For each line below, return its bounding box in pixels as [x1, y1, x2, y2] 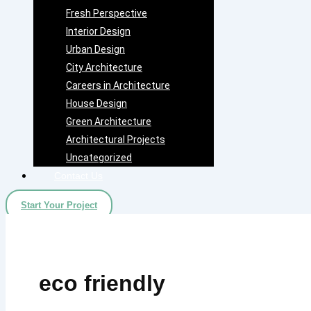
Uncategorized [66, 151, 132, 163]
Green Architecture [66, 115, 151, 127]
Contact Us [54, 169, 103, 181]
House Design [66, 97, 127, 109]
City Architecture [66, 61, 142, 73]
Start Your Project [21, 199, 97, 210]
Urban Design [66, 43, 125, 55]
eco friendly [39, 271, 165, 296]
